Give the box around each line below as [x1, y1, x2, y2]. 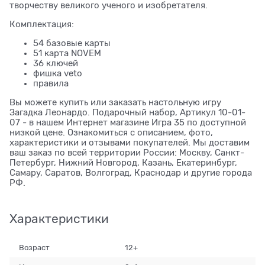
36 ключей [33, 59, 78, 69]
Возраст [19, 243, 50, 252]
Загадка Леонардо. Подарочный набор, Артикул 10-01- [9, 108, 245, 118]
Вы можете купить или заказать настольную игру [9, 98, 221, 108]
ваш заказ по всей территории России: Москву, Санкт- [9, 148, 244, 158]
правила [33, 79, 69, 89]
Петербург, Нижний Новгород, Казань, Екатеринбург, [9, 158, 237, 168]
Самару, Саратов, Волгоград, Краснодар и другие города [9, 168, 252, 178]
